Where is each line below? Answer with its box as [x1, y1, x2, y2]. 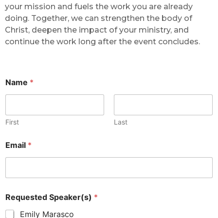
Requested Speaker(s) [5, 192, 94, 202]
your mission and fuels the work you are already [5, 2, 193, 12]
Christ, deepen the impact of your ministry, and [5, 25, 189, 35]
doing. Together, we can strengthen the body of [5, 14, 192, 23]
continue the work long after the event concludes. [5, 37, 202, 47]
